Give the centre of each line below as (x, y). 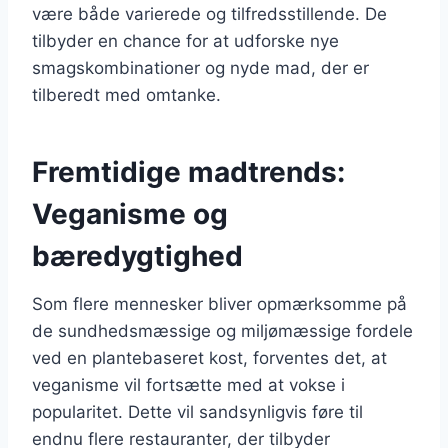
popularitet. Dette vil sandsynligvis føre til (197, 411)
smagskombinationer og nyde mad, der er (200, 67)
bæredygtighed (137, 255)
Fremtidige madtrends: (188, 171)
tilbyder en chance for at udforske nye (185, 40)
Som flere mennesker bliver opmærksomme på (219, 303)
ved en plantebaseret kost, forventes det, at (209, 357)
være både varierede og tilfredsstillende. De (209, 13)
